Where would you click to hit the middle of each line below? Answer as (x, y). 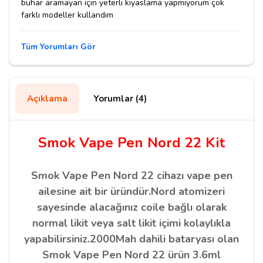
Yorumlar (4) (120, 98)
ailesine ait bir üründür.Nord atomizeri (131, 191)
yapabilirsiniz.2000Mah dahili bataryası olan (131, 239)
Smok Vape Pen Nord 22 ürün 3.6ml (131, 254)
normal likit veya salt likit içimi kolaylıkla (131, 223)
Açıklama (47, 98)
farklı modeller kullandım (67, 15)
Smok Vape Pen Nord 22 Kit (131, 142)
